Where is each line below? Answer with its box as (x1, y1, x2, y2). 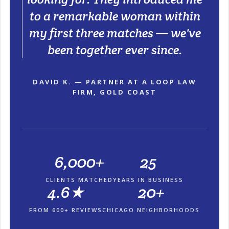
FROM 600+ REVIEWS (29, 205, 102, 214)
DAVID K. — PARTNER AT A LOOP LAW (33, 77, 196, 86)
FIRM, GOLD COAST (73, 87, 156, 97)
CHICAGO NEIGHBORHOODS (102, 205, 200, 214)
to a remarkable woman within (29, 8, 200, 24)
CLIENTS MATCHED (45, 175, 113, 184)
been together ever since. (47, 41, 182, 58)
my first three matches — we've (29, 25, 201, 41)
